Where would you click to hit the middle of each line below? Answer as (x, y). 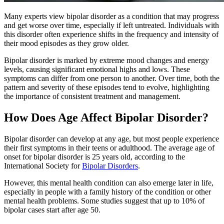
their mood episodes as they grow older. (66, 43)
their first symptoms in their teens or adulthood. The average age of (109, 147)
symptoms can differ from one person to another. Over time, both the (112, 78)
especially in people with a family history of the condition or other (107, 191)
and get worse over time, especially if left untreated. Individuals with (111, 25)
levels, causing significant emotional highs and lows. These (97, 69)
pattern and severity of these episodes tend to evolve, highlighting (107, 87)
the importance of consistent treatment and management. (92, 96)
